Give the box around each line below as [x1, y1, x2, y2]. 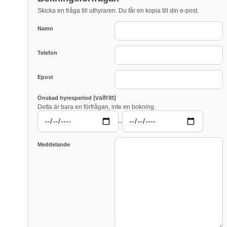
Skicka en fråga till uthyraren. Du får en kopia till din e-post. [37, 7, 199, 15]
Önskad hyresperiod [37, 95, 93, 101]
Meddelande [37, 141, 70, 147]
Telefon [37, 50, 57, 56]
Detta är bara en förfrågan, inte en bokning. [37, 103, 156, 111]
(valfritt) [93, 94, 116, 102]
